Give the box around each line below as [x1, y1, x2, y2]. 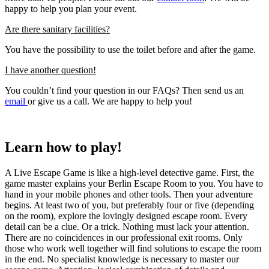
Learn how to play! [5, 139, 122, 156]
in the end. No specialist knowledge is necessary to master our [5, 254, 239, 265]
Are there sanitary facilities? [5, 24, 110, 35]
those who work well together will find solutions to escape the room [5, 243, 261, 254]
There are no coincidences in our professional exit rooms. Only [5, 232, 243, 243]
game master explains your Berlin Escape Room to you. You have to [5, 178, 263, 189]
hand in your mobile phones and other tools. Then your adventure [5, 189, 253, 200]
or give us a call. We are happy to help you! [28, 96, 192, 107]
